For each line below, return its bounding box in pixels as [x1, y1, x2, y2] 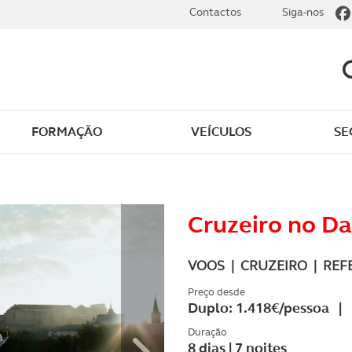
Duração [188, 325, 227, 339]
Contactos [189, 5, 241, 19]
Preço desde [188, 285, 245, 299]
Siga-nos [282, 5, 324, 19]
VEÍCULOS [191, 123, 251, 140]
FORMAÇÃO [31, 123, 102, 140]
